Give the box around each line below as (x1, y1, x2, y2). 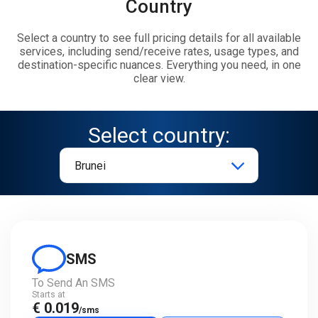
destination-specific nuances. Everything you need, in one (17, 58, 301, 72)
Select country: (88, 123, 230, 148)
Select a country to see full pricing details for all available (17, 31, 301, 45)
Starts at (32, 290, 65, 300)
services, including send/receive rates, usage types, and (19, 45, 299, 58)
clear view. (133, 72, 185, 85)
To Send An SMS (32, 276, 115, 290)
